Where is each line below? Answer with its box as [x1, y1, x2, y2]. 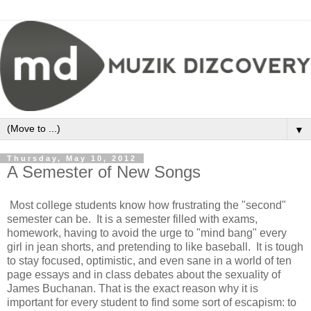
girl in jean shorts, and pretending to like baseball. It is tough [7, 240, 303, 253]
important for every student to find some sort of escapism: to [7, 296, 296, 308]
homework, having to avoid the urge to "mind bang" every [7, 226, 287, 239]
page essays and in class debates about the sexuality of [7, 268, 280, 280]
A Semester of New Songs [7, 162, 201, 181]
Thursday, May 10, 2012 [7, 153, 137, 162]
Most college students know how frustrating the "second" [7, 199, 286, 211]
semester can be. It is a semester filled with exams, [7, 212, 258, 225]
